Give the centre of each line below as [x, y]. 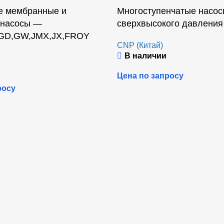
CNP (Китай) [140, 45]
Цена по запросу [150, 76]
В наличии [145, 56]
